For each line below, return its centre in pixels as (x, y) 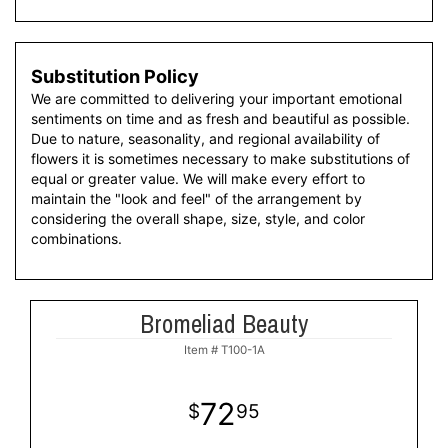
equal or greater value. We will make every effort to (198, 179)
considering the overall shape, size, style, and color (198, 219)
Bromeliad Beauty (224, 324)
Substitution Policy (115, 76)
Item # (202, 350)
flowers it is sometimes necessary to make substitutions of (220, 159)
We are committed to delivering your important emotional (216, 99)
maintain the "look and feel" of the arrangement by (196, 199)
